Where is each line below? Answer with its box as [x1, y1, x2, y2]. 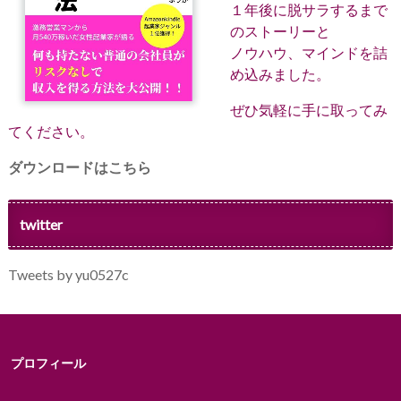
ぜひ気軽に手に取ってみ [229, 101, 388, 119]
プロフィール [10, 354, 86, 371]
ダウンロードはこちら [7, 158, 151, 176]
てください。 [7, 123, 94, 141]
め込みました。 [229, 65, 330, 83]
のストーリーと [229, 22, 330, 40]
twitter [19, 216, 63, 234]
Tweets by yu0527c [7, 266, 129, 284]
